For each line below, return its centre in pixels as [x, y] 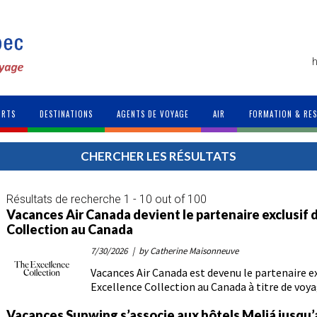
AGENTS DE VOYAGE [152, 114]
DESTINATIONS [66, 114]
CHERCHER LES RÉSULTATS [158, 156]
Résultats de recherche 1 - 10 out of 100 [106, 200]
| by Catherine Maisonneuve [184, 251]
